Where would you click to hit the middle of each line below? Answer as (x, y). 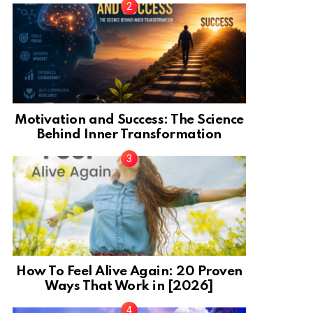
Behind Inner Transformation (129, 134)
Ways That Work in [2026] (129, 286)
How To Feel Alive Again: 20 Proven (129, 272)
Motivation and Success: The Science (129, 119)
